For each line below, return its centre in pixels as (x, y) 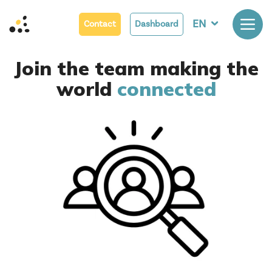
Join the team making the (136, 68)
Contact (100, 24)
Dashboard (157, 24)
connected (166, 89)
